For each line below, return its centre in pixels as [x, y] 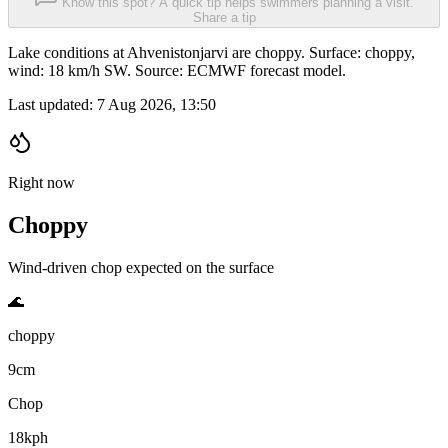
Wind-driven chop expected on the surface [141, 268]
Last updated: [52, 105]
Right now [41, 183]
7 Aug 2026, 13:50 [156, 105]
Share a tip [224, 18]
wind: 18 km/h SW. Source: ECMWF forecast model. [177, 71]
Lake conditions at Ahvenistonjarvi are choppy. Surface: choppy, [211, 53]
